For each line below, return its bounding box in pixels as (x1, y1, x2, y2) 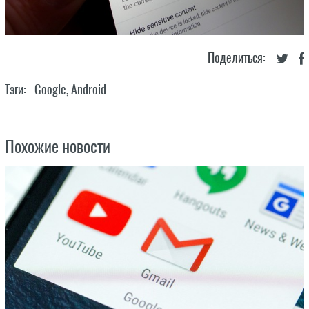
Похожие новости (4, 134, 110, 157)
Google (34, 80, 66, 98)
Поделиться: (208, 48, 266, 66)
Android (70, 80, 106, 98)
